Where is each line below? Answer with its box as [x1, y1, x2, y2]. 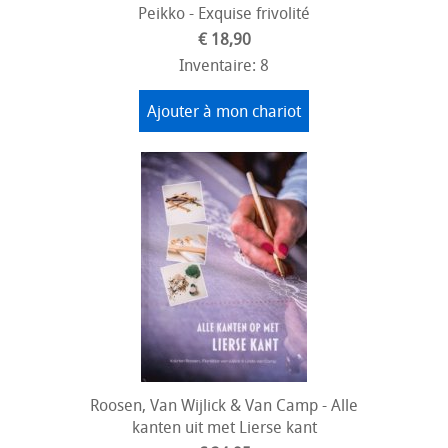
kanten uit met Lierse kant [131, 416, 317, 438]
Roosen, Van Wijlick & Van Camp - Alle [90, 394, 358, 416]
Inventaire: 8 [179, 54, 269, 76]
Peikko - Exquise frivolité [138, 2, 310, 24]
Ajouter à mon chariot [147, 100, 301, 122]
